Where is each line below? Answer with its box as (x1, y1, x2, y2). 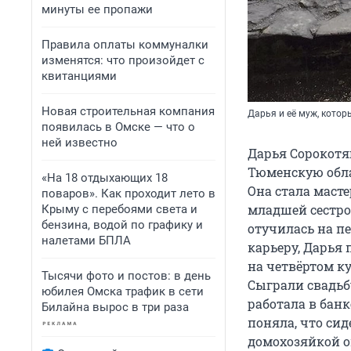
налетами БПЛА (42, 233, 131, 248)
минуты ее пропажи (42, 2, 153, 16)
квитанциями (42, 69, 117, 83)
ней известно (42, 136, 118, 150)
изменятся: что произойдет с (42, 53, 204, 67)
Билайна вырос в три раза (42, 300, 189, 314)
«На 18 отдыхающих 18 (42, 171, 168, 185)
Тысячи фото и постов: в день (42, 269, 211, 283)
